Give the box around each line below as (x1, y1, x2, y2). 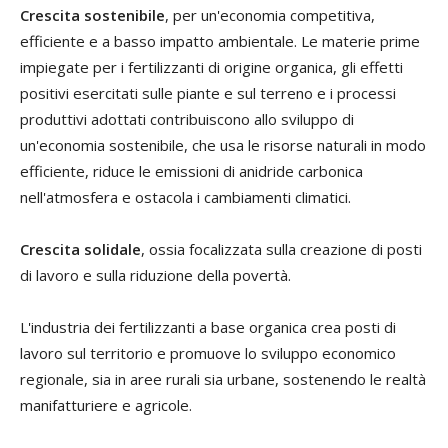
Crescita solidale (20, 239, 141, 260)
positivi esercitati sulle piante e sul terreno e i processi (20, 83, 396, 104)
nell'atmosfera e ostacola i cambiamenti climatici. (20, 187, 351, 208)
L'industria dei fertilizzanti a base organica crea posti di (20, 317, 396, 338)
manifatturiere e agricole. (20, 395, 192, 416)
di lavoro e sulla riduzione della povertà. (20, 265, 291, 286)
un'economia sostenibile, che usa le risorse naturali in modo (20, 135, 426, 156)
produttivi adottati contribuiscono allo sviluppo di (20, 109, 354, 130)
